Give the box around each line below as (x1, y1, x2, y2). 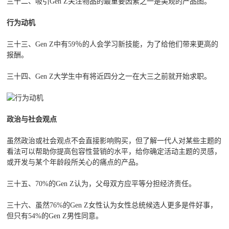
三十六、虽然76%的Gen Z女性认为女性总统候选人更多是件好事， (7, 201, 218, 210)
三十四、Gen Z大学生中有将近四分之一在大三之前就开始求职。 (7, 73, 212, 81)
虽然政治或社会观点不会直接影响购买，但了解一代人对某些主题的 (7, 137, 222, 145)
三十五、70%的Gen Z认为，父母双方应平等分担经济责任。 (7, 180, 196, 188)
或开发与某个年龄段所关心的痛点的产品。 (7, 158, 143, 167)
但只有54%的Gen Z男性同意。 (7, 212, 103, 220)
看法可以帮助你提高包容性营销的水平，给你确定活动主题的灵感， (7, 148, 222, 156)
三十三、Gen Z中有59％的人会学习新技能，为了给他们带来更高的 (7, 40, 219, 49)
